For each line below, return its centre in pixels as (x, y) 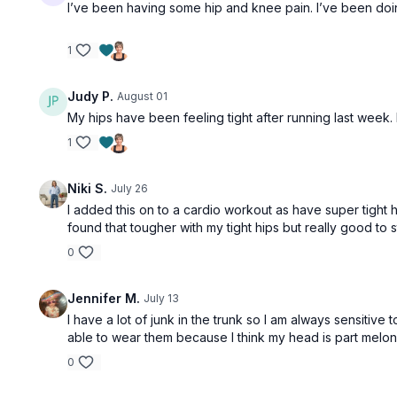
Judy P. (91, 96)
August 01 (143, 96)
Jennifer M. (104, 298)
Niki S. (88, 188)
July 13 (162, 298)
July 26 (130, 188)
